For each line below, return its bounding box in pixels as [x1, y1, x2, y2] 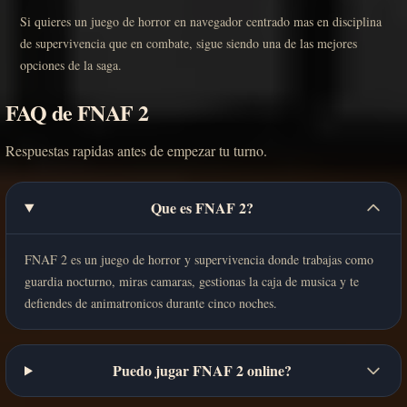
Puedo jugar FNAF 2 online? [112, 360, 292, 382]
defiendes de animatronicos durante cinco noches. [25, 294, 277, 313]
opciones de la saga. [20, 56, 122, 74]
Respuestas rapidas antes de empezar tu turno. [5, 141, 267, 161]
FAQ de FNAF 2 [5, 96, 149, 129]
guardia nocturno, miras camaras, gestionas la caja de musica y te [25, 273, 359, 291]
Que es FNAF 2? [150, 197, 253, 219]
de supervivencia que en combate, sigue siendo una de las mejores [20, 35, 357, 53]
